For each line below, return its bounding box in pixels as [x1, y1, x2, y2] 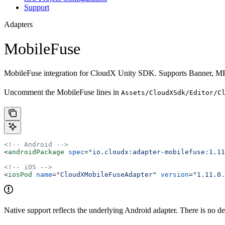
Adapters [4, 20, 33, 29]
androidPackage [8, 148, 64, 156]
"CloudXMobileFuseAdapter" [56, 171, 157, 179]
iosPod [8, 171, 32, 179]
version [157, 171, 189, 179]
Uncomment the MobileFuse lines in [4, 88, 121, 97]
